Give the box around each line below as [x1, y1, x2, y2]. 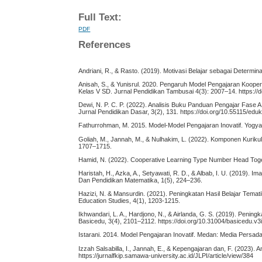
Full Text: [78, 11, 122, 23]
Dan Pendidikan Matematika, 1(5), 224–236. [78, 176, 203, 184]
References [78, 39, 131, 51]
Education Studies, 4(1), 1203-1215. [78, 197, 181, 205]
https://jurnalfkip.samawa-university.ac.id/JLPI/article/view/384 [78, 251, 254, 259]
